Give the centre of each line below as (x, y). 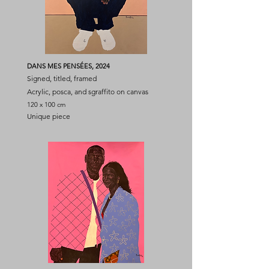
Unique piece (49, 116)
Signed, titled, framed (62, 78)
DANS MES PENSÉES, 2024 (68, 66)
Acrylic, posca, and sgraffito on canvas (88, 92)
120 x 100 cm (46, 104)
